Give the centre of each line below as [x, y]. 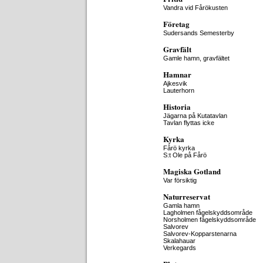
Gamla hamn [181, 205]
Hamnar [177, 74]
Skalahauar [179, 241]
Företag [176, 24]
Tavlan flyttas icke [189, 123]
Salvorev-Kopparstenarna [200, 234]
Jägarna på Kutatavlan [195, 116]
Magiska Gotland [192, 171]
